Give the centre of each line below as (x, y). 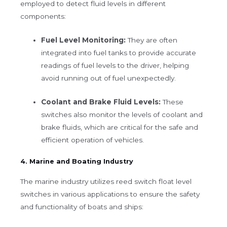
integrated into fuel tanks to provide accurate (119, 53)
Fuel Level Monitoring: (84, 40)
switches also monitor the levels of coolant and (122, 115)
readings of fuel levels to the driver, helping (115, 66)
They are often (152, 40)
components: (43, 16)
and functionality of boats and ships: (82, 206)
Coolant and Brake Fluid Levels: (101, 102)
